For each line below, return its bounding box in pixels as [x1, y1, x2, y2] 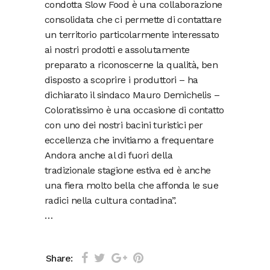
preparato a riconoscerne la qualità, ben [45, 58, 218, 71]
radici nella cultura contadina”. [45, 194, 177, 206]
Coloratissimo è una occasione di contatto [45, 104, 224, 116]
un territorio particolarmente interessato [45, 28, 219, 40]
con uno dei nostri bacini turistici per [45, 119, 203, 131]
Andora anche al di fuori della [45, 149, 172, 161]
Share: [46, 253, 73, 265]
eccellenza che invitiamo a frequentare [45, 134, 214, 146]
